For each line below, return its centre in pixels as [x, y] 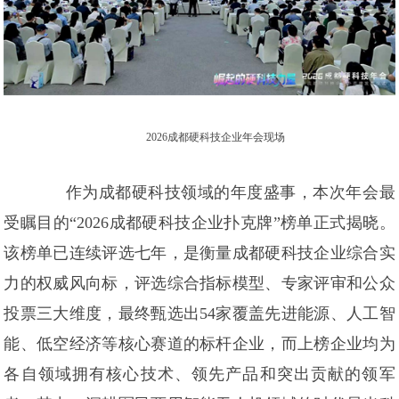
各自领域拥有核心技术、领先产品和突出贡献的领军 [199, 374]
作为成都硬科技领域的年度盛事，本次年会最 [230, 192]
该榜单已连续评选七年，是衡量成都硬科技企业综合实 [199, 252]
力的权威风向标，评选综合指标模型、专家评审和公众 [199, 283]
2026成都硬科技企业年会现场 [216, 137]
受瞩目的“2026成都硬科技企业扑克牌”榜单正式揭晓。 [199, 222]
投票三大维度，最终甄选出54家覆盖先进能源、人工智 [199, 313]
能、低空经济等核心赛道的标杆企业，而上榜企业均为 [199, 343]
